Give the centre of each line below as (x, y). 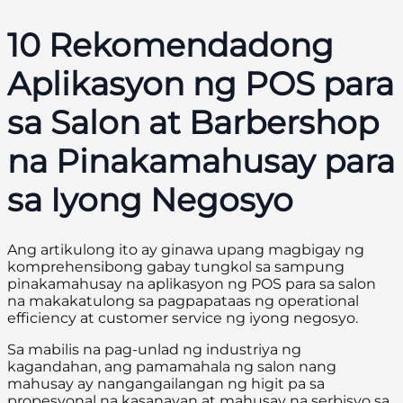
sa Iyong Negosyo (150, 200)
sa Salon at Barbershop (193, 123)
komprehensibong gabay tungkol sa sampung (176, 267)
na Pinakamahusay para (201, 161)
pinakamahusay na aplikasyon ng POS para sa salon (192, 284)
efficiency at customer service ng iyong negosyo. (183, 318)
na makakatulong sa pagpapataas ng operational (183, 301)
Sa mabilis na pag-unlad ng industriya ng (154, 350)
